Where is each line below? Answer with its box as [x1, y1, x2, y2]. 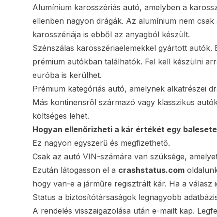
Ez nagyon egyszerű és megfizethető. [32, 138, 170, 148]
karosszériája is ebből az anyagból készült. [32, 30, 190, 40]
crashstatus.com [118, 165, 185, 175]
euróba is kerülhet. [32, 70, 102, 80]
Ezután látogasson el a [32, 165, 119, 175]
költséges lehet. [32, 111, 90, 121]
